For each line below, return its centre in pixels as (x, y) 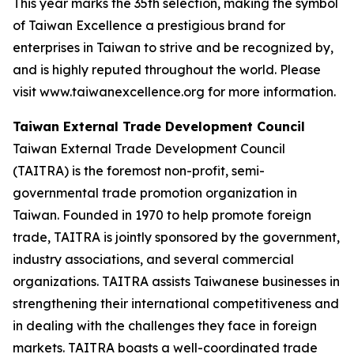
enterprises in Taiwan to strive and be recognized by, (173, 47)
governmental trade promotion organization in (155, 192)
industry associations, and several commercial (153, 259)
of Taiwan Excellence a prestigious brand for (149, 25)
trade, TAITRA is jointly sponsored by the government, (176, 237)
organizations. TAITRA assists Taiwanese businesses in (176, 281)
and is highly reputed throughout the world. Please (167, 69)
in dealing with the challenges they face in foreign (165, 325)
